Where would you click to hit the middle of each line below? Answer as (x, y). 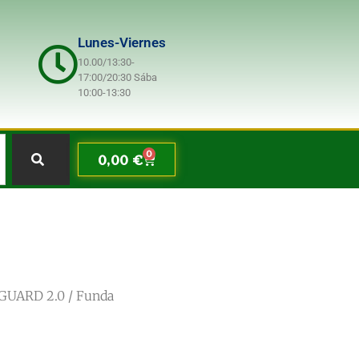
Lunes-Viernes (122, 42)
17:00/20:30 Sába (118, 77)
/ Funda (89, 296)
